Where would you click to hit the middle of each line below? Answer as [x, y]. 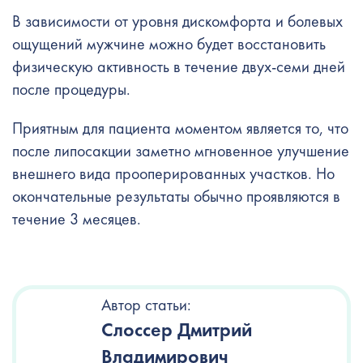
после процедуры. [73, 89]
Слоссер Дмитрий [177, 329]
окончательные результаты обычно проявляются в [176, 196]
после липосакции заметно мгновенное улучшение [181, 151]
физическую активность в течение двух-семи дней [179, 66]
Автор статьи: [146, 305]
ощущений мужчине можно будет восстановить [169, 44]
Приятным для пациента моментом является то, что [180, 128]
